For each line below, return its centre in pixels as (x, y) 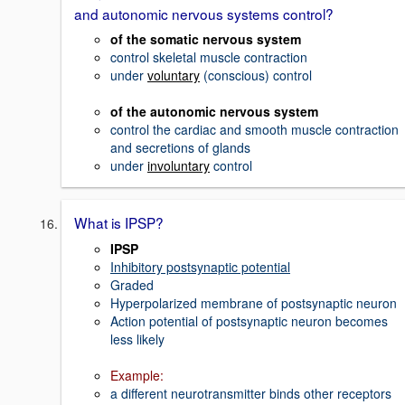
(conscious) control (256, 75)
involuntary (179, 166)
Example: (137, 375)
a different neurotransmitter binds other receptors (251, 393)
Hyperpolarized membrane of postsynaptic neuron (254, 303)
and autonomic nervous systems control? (204, 13)
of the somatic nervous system (206, 39)
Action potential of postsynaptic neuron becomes (249, 321)
